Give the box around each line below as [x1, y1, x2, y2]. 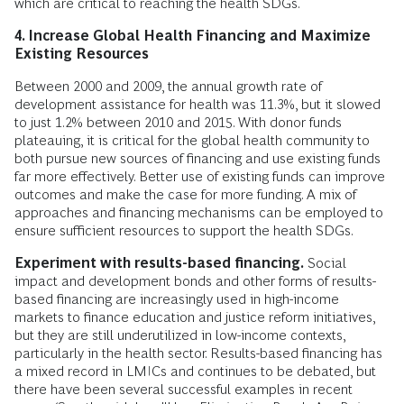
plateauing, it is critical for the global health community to [14, 133, 370, 149]
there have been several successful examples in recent [14, 381, 353, 398]
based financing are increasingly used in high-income [14, 291, 339, 308]
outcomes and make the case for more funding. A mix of [14, 187, 356, 203]
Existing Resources [14, 46, 149, 62]
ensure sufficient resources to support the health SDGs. [14, 223, 353, 239]
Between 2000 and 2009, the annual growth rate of [14, 78, 322, 95]
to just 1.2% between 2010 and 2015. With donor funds [14, 115, 342, 131]
